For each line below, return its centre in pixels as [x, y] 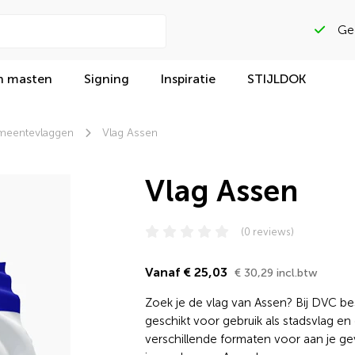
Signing [107, 79]
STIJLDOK [277, 79]
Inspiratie [189, 79]
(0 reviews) [267, 232]
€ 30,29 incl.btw [276, 273]
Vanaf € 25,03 [187, 272]
